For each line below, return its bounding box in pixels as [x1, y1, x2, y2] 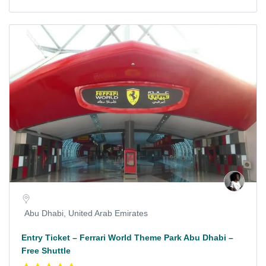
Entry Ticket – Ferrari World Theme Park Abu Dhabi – [21, 232, 233, 242]
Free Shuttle [21, 245, 71, 255]
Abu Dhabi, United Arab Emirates [24, 208, 148, 218]
